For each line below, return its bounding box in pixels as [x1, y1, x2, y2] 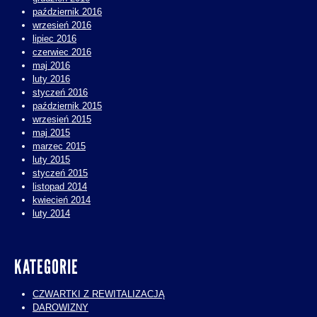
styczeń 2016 [33, 86, 88, 98]
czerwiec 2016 [33, 46, 91, 57]
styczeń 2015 [33, 167, 88, 178]
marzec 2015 [33, 140, 86, 151]
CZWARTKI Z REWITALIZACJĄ [33, 288, 165, 299]
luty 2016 [33, 73, 70, 84]
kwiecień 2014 [33, 194, 91, 205]
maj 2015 [33, 127, 70, 138]
